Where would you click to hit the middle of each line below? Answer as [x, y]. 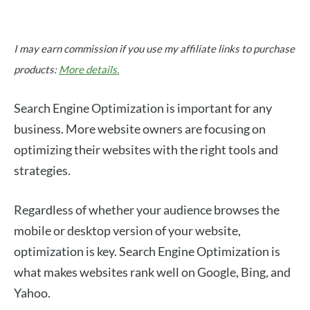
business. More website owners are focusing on [140, 129]
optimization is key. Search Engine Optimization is [147, 251]
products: [36, 69]
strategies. [42, 170]
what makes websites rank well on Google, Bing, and [152, 272]
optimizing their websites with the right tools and [146, 149]
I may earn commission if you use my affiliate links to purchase [154, 48]
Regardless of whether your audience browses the [147, 210]
